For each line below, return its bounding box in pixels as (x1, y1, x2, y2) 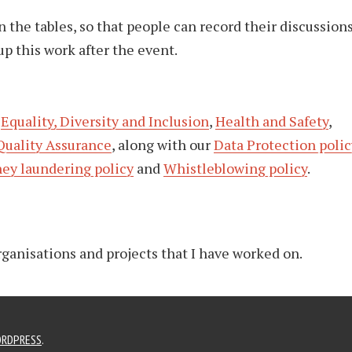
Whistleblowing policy (163, 158, 307, 178)
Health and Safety (215, 111, 328, 130)
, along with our (112, 134, 214, 154)
